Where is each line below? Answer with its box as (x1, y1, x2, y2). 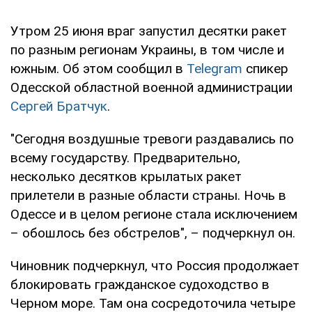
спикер (242, 60, 288, 77)
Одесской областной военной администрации (10, 79, 292, 95)
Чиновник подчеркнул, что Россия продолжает (10, 257, 299, 274)
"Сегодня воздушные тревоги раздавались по (10, 130, 294, 147)
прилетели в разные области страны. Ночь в (10, 187, 286, 203)
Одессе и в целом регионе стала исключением (10, 205, 297, 222)
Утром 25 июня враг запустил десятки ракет (10, 22, 287, 39)
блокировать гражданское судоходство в (10, 276, 270, 292)
